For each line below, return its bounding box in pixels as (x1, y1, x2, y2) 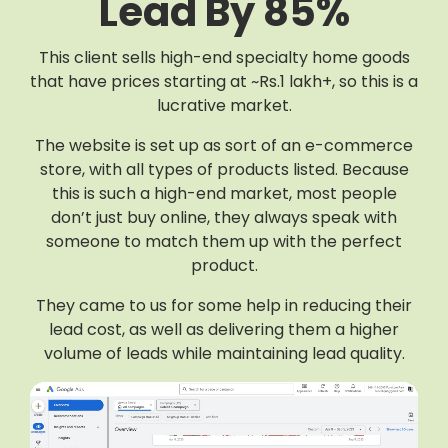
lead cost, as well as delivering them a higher (49, 318, 399, 342)
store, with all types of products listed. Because (39, 158, 409, 182)
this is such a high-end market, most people (51, 182, 397, 206)
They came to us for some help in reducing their (36, 294, 412, 318)
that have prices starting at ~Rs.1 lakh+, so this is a (30, 70, 418, 94)
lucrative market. (156, 94, 292, 118)
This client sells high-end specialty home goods (38, 46, 410, 70)
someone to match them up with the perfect (46, 230, 402, 254)
